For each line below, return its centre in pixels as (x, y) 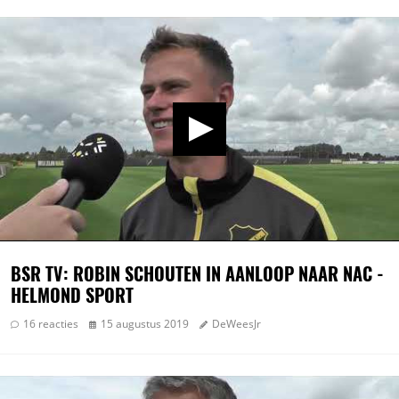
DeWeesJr (235, 323)
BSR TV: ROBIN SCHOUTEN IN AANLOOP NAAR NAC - (197, 273)
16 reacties (49, 323)
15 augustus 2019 (143, 323)
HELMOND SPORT (72, 294)
